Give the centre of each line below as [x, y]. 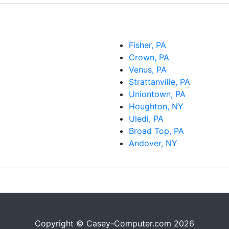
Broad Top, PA [156, 131]
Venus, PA [148, 70]
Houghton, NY [156, 107]
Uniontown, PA [157, 94]
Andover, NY [153, 143]
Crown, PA [149, 58]
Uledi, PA [146, 119]
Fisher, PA [147, 45]
